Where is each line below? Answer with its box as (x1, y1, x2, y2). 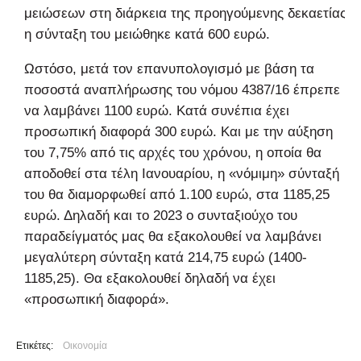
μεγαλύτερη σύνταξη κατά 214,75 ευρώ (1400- (24, 249, 307, 265)
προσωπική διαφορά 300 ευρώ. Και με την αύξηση (24, 123, 333, 139)
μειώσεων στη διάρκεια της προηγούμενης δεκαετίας (24, 5, 346, 21)
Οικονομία (63, 339, 107, 351)
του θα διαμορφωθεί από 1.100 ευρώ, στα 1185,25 (24, 186, 330, 202)
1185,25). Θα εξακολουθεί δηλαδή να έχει (24, 270, 276, 286)
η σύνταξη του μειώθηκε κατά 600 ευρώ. (24, 26, 270, 42)
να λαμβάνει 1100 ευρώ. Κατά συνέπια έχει (24, 102, 289, 118)
